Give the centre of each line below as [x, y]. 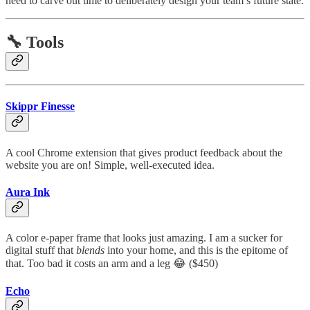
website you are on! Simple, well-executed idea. [110, 165]
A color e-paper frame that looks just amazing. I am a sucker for [144, 238]
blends [90, 250]
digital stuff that [41, 250]
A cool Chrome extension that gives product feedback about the [144, 152]
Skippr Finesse [40, 107]
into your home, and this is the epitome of [196, 250]
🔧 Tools [35, 43]
